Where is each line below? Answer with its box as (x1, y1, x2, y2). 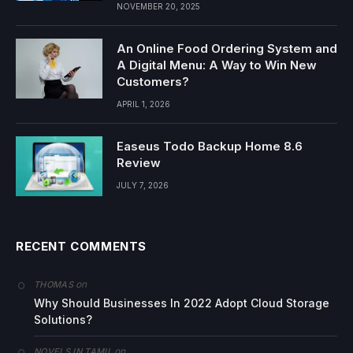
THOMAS (34, 278, 73, 290)
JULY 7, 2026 (117, 180, 169, 190)
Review (117, 154, 161, 170)
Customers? (117, 73, 189, 89)
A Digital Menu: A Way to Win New (117, 57, 317, 72)
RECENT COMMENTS (16, 238, 147, 254)
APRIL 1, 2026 (117, 98, 170, 109)
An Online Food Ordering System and (117, 40, 337, 56)
